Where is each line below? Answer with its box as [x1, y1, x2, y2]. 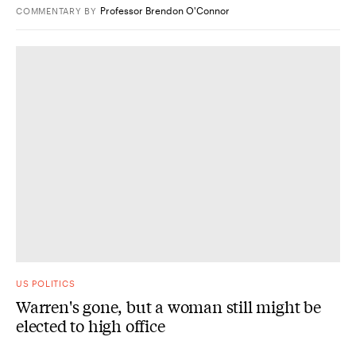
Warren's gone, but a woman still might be [16, 295, 321, 317]
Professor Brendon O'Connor [100, 4, 230, 16]
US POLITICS [16, 277, 75, 288]
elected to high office [16, 314, 165, 336]
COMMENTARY [16, 5, 82, 16]
